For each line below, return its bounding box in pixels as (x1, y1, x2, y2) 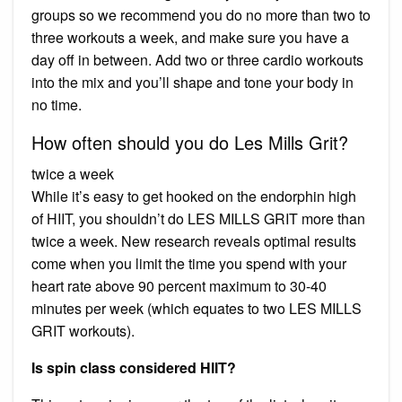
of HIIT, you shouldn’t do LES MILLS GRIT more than (31, 207, 365, 229)
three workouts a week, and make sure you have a (31, 26, 349, 48)
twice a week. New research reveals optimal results (31, 230, 356, 251)
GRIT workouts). (31, 319, 135, 341)
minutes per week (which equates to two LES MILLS (31, 297, 362, 319)
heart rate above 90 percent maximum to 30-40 (31, 275, 327, 296)
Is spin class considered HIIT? (31, 356, 236, 378)
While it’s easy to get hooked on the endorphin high (31, 185, 356, 206)
